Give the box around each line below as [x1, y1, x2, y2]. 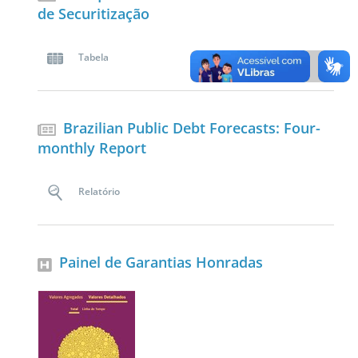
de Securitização [38, 4, 149, 24]
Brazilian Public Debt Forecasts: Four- [63, 117, 320, 137]
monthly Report [38, 138, 146, 158]
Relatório [78, 185, 120, 199]
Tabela [78, 50, 109, 65]
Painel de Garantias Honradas [59, 252, 263, 272]
